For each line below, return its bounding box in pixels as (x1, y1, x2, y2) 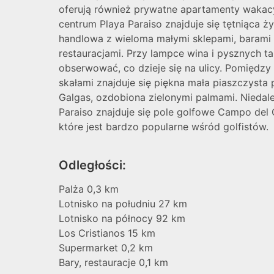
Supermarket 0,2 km (59, 241, 153, 254)
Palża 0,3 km (59, 182, 119, 195)
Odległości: (59, 157, 126, 172)
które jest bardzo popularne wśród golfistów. (59, 120, 268, 133)
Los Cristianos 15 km (59, 226, 155, 239)
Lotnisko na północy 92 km (59, 212, 185, 224)
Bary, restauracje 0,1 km (59, 256, 168, 268)
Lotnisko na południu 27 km (59, 197, 187, 210)
